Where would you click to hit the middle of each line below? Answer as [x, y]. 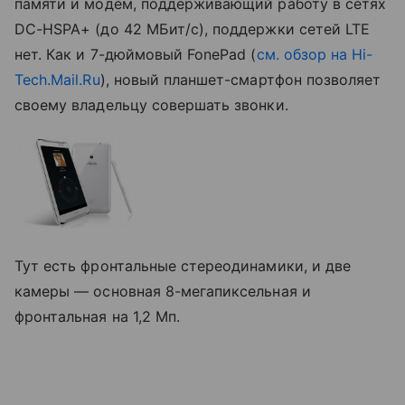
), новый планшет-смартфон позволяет [240, 79]
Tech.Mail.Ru [57, 79]
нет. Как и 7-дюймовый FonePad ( [136, 54]
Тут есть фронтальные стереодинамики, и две [183, 265]
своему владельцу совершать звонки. [151, 104]
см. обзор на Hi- [315, 54]
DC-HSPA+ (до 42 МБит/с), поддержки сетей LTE [193, 28]
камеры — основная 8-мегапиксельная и [163, 291]
